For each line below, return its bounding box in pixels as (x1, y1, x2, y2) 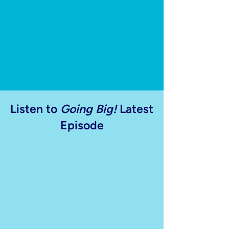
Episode (60, 118, 104, 132)
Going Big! (57, 102, 117, 116)
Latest (117, 102, 153, 116)
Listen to (10, 102, 57, 116)
